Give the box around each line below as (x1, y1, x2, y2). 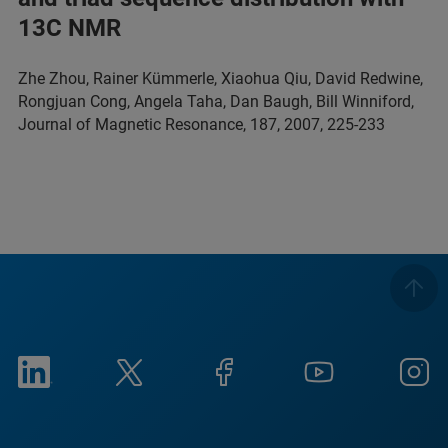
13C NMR (18, 13, 121, 42)
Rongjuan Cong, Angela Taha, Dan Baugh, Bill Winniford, (18, 91, 414, 111)
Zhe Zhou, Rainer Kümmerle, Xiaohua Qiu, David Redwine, (18, 68, 423, 88)
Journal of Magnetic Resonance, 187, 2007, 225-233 (18, 114, 385, 134)
